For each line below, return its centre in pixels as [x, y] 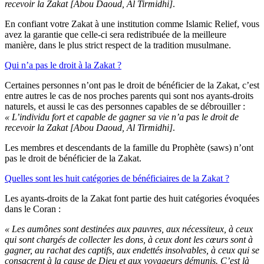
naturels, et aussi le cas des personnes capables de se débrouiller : [125, 107]
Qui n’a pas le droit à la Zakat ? [63, 65]
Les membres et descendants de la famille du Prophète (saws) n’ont [129, 148]
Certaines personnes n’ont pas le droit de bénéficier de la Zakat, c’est [132, 85]
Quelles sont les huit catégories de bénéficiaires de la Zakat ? [117, 179]
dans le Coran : [33, 209]
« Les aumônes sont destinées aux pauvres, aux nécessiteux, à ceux [129, 229]
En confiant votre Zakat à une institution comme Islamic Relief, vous [132, 24]
